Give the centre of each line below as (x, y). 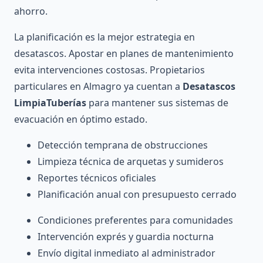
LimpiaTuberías (50, 103)
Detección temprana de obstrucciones (123, 145)
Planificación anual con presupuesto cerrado (137, 195)
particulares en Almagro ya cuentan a (98, 87)
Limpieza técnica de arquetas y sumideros (131, 162)
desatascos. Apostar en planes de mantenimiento (124, 54)
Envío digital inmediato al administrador (127, 253)
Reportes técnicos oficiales (97, 178)
